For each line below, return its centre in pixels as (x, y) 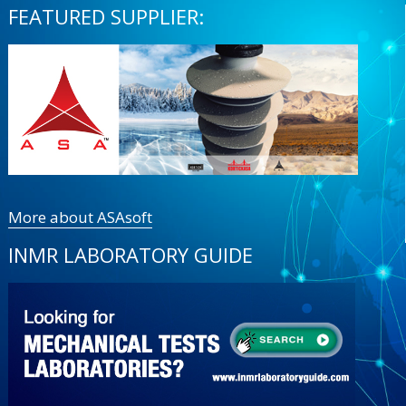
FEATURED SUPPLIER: (106, 17)
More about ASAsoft (80, 217)
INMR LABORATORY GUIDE (130, 254)
